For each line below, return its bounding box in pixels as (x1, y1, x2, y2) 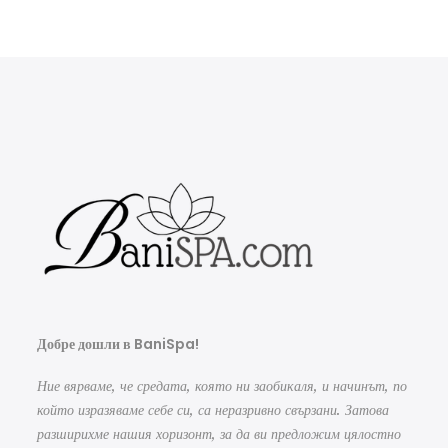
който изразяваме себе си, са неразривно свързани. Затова (37, 401, 389, 420)
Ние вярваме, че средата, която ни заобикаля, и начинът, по (37, 377, 407, 396)
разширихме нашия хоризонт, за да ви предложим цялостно (37, 425, 401, 444)
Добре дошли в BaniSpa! (37, 334, 199, 355)
